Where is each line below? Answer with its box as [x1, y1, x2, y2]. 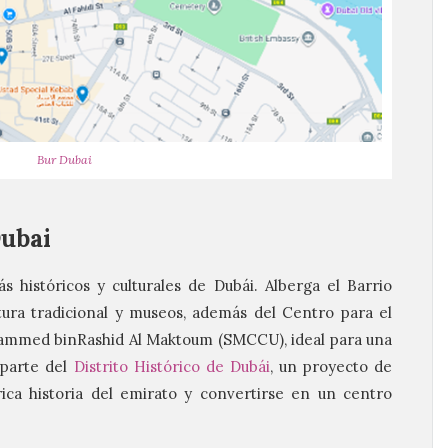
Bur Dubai [36, 152, 92, 168]
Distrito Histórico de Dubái [73, 357, 270, 377]
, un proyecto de [269, 357, 392, 377]
